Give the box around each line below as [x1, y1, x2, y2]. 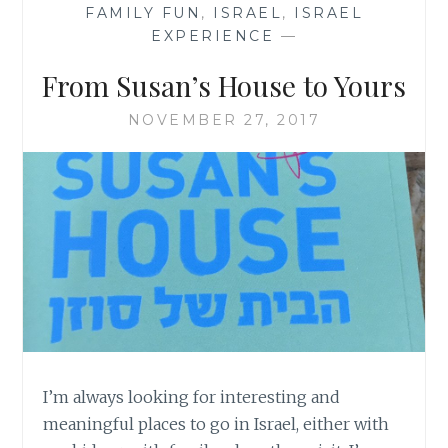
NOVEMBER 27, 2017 [127, 110, 321, 129]
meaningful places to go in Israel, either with [43, 414, 390, 435]
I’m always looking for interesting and [43, 387, 341, 408]
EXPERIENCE [151, 26, 274, 45]
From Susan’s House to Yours [42, 66, 406, 104]
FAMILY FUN [85, 3, 201, 22]
